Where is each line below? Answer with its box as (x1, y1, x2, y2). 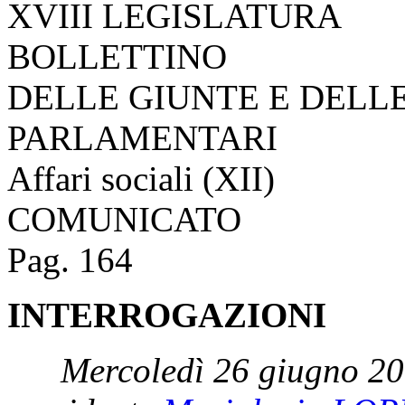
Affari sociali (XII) (7, 158, 275, 198)
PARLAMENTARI (7, 118, 278, 157)
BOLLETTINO (7, 36, 227, 76)
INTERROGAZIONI (7, 295, 326, 334)
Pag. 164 (7, 240, 133, 279)
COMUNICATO (7, 199, 241, 239)
